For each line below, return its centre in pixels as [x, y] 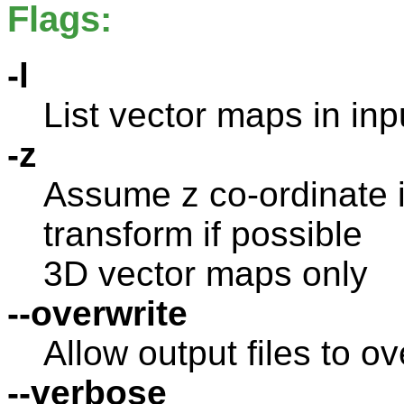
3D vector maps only [206, 273]
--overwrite [97, 313]
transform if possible [203, 234]
